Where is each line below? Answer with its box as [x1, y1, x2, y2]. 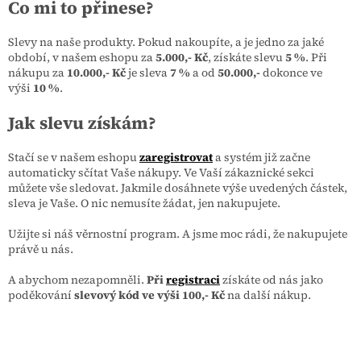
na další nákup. [225, 286, 313, 303]
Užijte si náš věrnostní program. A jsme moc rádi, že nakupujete [8, 225, 347, 242]
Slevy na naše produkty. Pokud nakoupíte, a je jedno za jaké [8, 33, 324, 50]
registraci [166, 271, 220, 288]
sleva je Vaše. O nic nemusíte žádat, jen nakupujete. [8, 194, 283, 211]
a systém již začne [213, 148, 310, 165]
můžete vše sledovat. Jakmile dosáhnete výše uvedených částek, [8, 179, 347, 196]
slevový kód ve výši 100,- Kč [74, 286, 225, 303]
